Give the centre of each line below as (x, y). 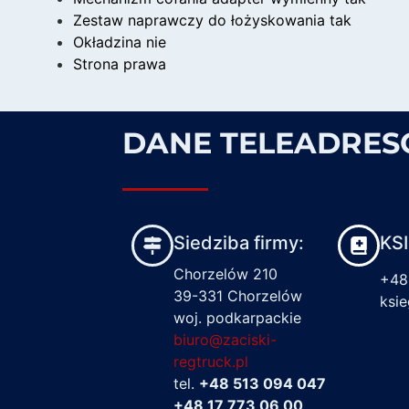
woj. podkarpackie (238, 318)
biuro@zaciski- (225, 340)
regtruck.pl (211, 362)
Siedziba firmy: (239, 243)
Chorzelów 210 (226, 274)
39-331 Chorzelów (238, 296)
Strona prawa (120, 63)
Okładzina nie (120, 42)
